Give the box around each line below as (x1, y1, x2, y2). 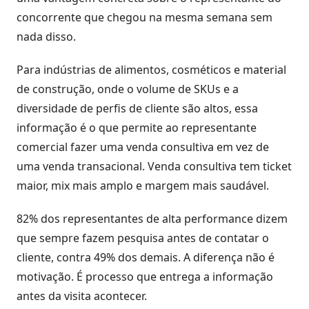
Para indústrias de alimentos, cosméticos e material (17, 61, 286, 77)
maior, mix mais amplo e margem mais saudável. (17, 177, 269, 193)
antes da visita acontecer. (17, 288, 147, 303)
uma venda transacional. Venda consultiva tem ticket (17, 158, 292, 174)
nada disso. (17, 28, 76, 44)
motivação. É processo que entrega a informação (17, 268, 273, 284)
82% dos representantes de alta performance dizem (17, 210, 288, 226)
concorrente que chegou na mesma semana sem (17, 9, 272, 25)
